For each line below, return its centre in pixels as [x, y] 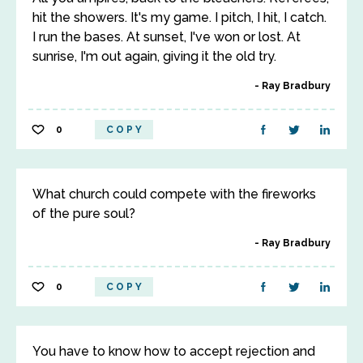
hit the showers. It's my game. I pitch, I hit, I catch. [179, 17]
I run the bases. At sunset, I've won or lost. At [167, 37]
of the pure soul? [84, 214]
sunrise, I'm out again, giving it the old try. [154, 56]
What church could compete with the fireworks [174, 194]
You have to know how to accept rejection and [174, 351]
